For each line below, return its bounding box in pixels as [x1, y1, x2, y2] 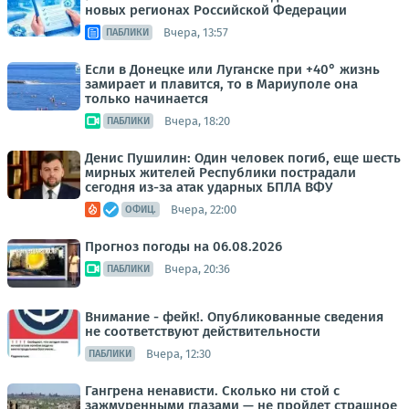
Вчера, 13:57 [163, 25, 228, 39]
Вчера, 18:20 [164, 113, 230, 128]
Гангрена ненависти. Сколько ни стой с [85, 383, 340, 400]
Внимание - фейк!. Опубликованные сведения [85, 309, 383, 326]
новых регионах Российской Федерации [85, 2, 347, 19]
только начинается [85, 90, 208, 108]
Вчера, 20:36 [164, 261, 230, 276]
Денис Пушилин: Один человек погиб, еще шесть [85, 150, 401, 167]
